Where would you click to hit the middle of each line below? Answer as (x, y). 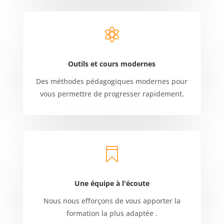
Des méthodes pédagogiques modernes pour (112, 81)
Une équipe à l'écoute (112, 183)
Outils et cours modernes (112, 64)
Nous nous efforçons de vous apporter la (112, 201)
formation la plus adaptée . (112, 213)
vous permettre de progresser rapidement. (112, 94)
